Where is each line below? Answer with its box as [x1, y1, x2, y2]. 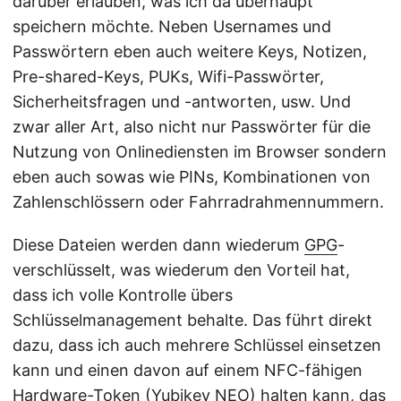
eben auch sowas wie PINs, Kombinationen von [13, 166, 371, 186]
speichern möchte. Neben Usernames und [13, 16, 331, 36]
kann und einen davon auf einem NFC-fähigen [13, 360, 363, 380]
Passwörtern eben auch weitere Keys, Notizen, [13, 41, 367, 61]
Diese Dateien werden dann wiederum [13, 235, 304, 254]
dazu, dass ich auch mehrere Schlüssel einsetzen [13, 335, 381, 354]
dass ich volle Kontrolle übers [13, 285, 233, 304]
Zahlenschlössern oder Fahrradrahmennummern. [13, 192, 384, 211]
